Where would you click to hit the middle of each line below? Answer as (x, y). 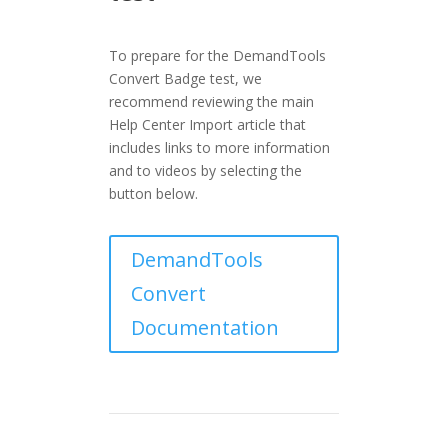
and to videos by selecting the (206, 171)
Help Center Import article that (208, 125)
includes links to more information (220, 148)
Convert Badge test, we (186, 79)
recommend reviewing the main (212, 102)
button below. (154, 194)
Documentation (205, 328)
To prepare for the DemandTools (218, 56)
